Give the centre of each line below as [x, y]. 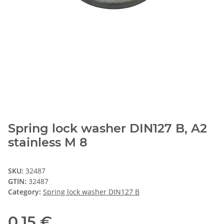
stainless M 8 [48, 142]
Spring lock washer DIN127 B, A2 [107, 128]
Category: [25, 191]
